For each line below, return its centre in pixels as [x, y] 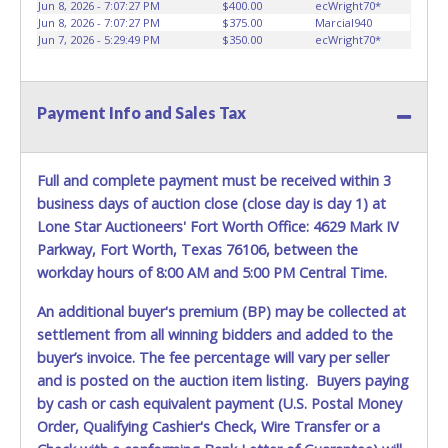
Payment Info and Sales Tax [141, 112]
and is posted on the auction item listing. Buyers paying [223, 380]
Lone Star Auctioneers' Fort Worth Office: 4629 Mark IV [218, 226]
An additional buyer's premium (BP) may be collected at [221, 311]
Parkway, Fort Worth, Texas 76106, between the [197, 249]
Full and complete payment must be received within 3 [214, 180]
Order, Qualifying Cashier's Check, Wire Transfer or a [208, 426]
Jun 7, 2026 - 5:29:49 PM [99, 39]
